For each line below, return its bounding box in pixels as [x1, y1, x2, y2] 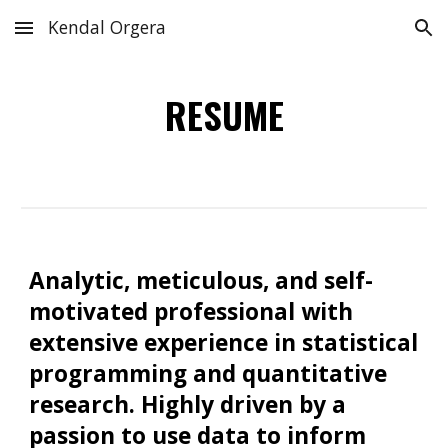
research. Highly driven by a [29, 389, 347, 420]
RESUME [164, 88, 284, 141]
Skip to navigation [307, 28, 432, 46]
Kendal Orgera [48, 15, 166, 39]
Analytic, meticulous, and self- [29, 265, 374, 296]
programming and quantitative [29, 358, 388, 389]
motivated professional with [29, 296, 354, 327]
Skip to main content [16, 28, 158, 46]
